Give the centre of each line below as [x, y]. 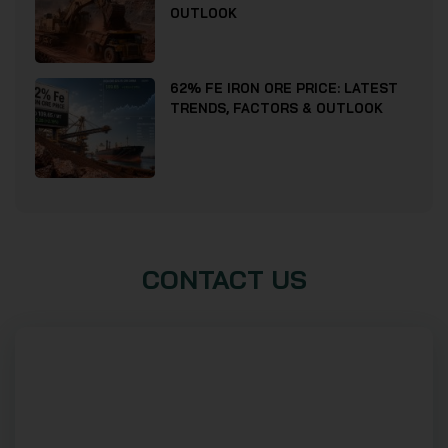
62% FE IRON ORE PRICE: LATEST [284, 88]
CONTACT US [224, 280]
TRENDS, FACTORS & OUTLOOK [276, 108]
